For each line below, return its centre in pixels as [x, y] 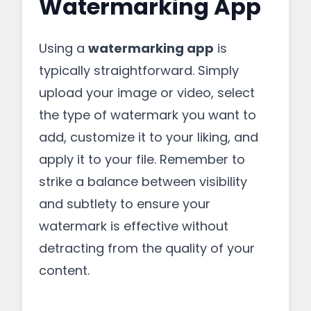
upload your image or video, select [147, 93]
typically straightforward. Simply [139, 70]
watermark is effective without [134, 226]
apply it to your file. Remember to [142, 159]
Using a [64, 48]
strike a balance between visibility [143, 182]
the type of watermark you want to [148, 115]
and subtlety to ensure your [125, 204]
